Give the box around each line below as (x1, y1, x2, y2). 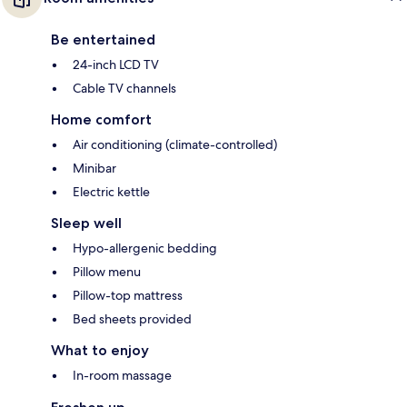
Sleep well (51, 214, 122, 233)
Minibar (73, 160, 116, 177)
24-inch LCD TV (73, 56, 159, 74)
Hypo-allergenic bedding (73, 240, 217, 257)
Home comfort (51, 111, 152, 129)
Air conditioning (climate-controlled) (73, 136, 277, 154)
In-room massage (73, 367, 172, 384)
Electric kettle (73, 184, 150, 201)
